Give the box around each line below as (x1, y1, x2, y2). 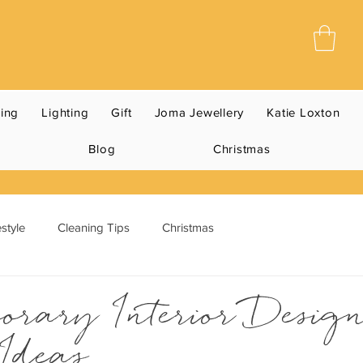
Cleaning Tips (58, 220, 130, 234)
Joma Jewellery (154, 105, 245, 120)
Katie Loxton (267, 105, 340, 120)
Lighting (41, 105, 89, 120)
